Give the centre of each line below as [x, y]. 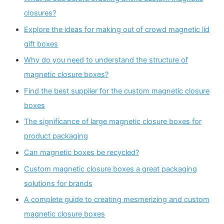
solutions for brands [58, 183]
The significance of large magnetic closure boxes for [113, 122]
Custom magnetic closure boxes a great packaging [110, 169]
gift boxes [41, 44]
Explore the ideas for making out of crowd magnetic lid [117, 29]
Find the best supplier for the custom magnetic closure [117, 91]
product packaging [56, 136]
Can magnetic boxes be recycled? [81, 153]
